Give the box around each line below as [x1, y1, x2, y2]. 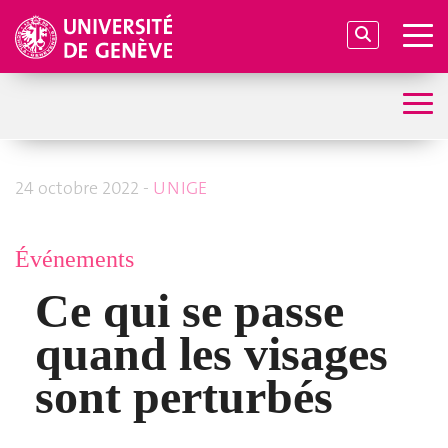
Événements [15, 246, 134, 272]
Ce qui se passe [35, 283, 344, 337]
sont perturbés [35, 369, 333, 423]
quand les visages [35, 326, 388, 380]
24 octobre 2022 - [15, 176, 153, 200]
